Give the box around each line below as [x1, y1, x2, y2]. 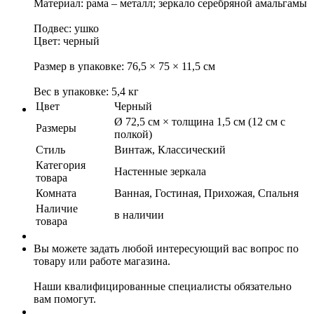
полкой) [114, 128, 152, 140]
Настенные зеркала [114, 165, 206, 177]
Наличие [36, 202, 78, 214]
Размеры [36, 121, 76, 134]
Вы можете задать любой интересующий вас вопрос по [34, 242, 299, 254]
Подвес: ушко [34, 22, 99, 34]
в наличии [114, 208, 164, 221]
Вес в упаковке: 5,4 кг [34, 85, 139, 97]
